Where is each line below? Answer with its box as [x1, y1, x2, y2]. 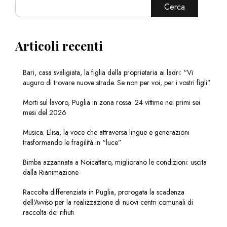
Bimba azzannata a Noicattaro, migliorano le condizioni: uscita [23, 157, 207, 168]
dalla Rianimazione [23, 167, 79, 178]
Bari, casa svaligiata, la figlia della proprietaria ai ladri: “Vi [23, 67, 193, 78]
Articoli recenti [15, 37, 103, 54]
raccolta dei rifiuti [23, 207, 74, 218]
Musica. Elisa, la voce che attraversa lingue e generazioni [23, 127, 190, 138]
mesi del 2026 [23, 107, 66, 118]
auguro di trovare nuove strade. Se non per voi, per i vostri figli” [23, 78, 211, 88]
